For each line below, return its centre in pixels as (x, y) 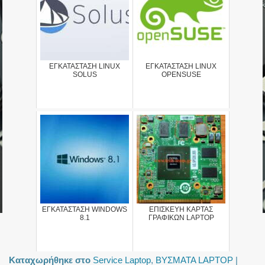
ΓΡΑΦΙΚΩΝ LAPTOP (181, 218)
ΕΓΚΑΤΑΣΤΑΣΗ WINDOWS (85, 210)
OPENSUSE (181, 75)
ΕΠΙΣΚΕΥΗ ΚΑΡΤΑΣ (181, 210)
